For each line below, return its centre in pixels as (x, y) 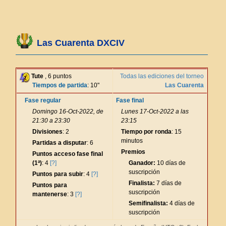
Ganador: (142, 163)
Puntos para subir (58, 174)
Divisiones (47, 132)
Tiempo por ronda (146, 132)
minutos (132, 141)
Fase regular (43, 100)
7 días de (168, 183)
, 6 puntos (58, 76)
